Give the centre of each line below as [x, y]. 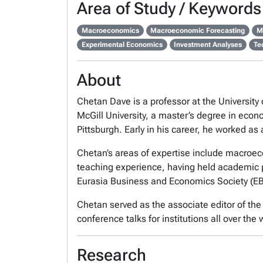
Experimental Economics [122, 45]
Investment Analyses [208, 45]
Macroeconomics [110, 31]
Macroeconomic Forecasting [198, 31]
